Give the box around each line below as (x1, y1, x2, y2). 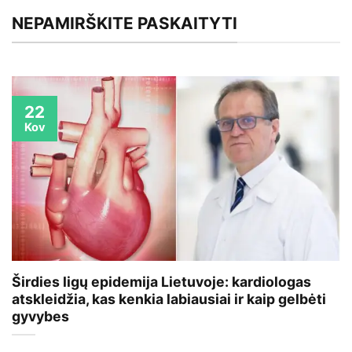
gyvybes (12, 308, 69, 325)
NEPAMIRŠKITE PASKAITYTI (12, 13, 237, 33)
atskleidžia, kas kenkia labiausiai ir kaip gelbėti (12, 291, 326, 308)
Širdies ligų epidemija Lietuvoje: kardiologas (12, 273, 311, 291)
